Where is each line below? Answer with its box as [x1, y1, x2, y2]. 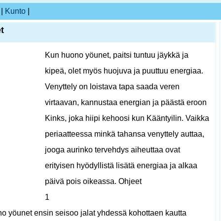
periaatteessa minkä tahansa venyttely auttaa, [45, 130, 204, 138]
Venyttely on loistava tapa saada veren [45, 82, 180, 91]
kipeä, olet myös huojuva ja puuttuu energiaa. [45, 67, 203, 75]
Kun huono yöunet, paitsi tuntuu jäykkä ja [45, 51, 188, 59]
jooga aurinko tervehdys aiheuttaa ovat [45, 146, 180, 154]
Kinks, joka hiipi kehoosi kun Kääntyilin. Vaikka [45, 114, 209, 122]
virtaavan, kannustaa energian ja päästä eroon [45, 98, 207, 107]
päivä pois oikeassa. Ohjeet [45, 177, 142, 185]
